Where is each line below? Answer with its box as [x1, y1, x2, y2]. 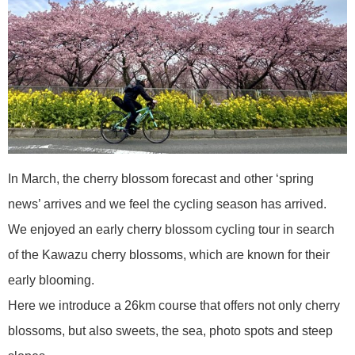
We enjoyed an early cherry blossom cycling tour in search [8, 223, 334, 237]
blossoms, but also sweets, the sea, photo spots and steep [8, 324, 333, 338]
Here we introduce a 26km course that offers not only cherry [8, 299, 340, 313]
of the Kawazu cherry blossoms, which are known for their [8, 248, 330, 262]
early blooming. [8, 273, 94, 288]
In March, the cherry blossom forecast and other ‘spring [8, 172, 314, 186]
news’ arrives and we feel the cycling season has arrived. [8, 197, 326, 212]
